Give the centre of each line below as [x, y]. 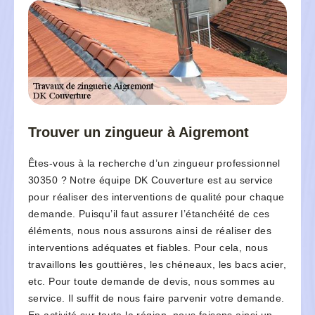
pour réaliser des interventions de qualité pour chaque [156, 197]
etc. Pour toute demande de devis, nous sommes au [152, 282]
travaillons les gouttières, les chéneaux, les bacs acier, [157, 265]
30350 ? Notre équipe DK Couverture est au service [151, 180]
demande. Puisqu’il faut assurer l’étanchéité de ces [149, 214]
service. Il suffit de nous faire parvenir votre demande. [156, 298]
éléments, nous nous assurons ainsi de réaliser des [150, 231]
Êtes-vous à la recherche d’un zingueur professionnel [154, 163]
